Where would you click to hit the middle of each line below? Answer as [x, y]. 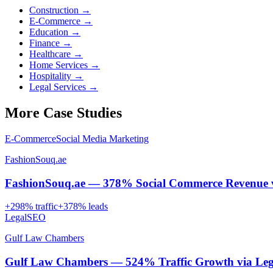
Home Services [58, 65]
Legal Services [58, 87]
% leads [93, 207]
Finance [44, 43]
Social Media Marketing [102, 138]
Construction [54, 10]
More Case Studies [63, 112]
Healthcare [50, 54]
